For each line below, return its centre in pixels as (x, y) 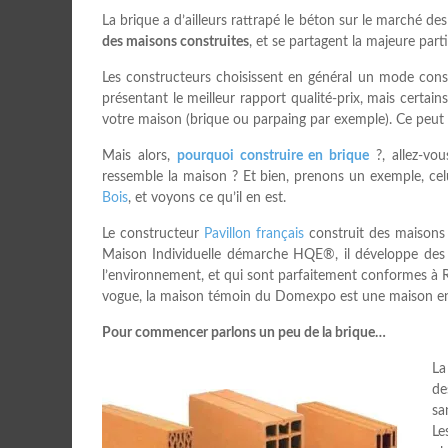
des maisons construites (175, 42)
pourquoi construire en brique (273, 156)
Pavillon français (254, 234)
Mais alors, (139, 156)
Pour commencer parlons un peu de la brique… (244, 333)
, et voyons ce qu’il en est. (207, 198)
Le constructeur (153, 234)
